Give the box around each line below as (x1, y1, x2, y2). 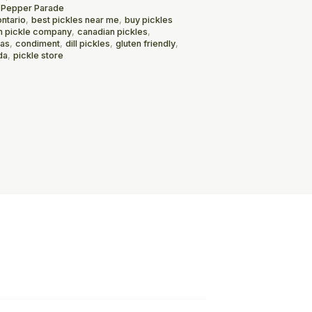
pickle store (13, 50, 63, 61)
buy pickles (125, 15, 173, 26)
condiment (15, 38, 60, 49)
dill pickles (65, 38, 110, 49)
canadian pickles (77, 26, 148, 38)
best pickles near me (31, 15, 119, 26)
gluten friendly (116, 38, 175, 49)
